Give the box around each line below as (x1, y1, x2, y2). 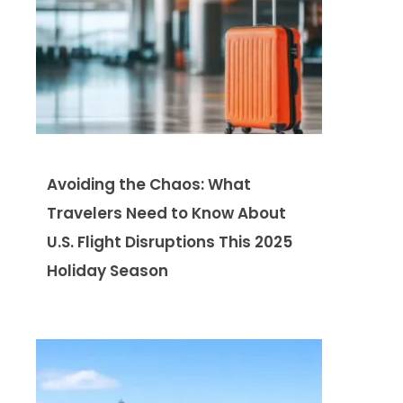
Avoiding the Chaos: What (47, 173, 251, 195)
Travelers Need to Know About (47, 201, 286, 224)
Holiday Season (47, 259, 168, 282)
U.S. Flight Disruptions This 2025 (47, 230, 292, 253)
